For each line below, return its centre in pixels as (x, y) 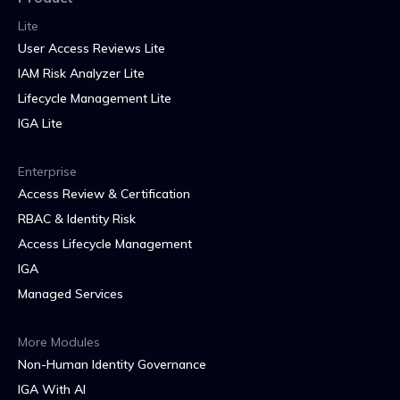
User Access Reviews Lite (92, 48)
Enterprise (47, 171)
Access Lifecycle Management (105, 243)
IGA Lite (40, 123)
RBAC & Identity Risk (77, 218)
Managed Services (71, 293)
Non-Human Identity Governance (112, 364)
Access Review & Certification (104, 193)
